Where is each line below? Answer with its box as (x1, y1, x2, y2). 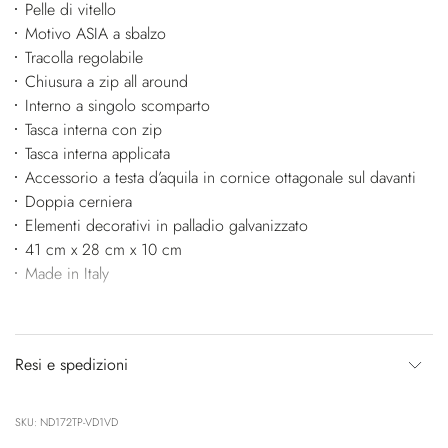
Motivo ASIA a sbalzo (24, 21, 166, 45)
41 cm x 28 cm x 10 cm (24, 237, 182, 261)
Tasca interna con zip (24, 117, 162, 141)
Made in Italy (24, 261, 109, 285)
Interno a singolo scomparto (24, 93, 210, 117)
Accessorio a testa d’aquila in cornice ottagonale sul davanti (24, 165, 416, 189)
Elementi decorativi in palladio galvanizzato (24, 213, 308, 237)
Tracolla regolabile (24, 45, 143, 69)
